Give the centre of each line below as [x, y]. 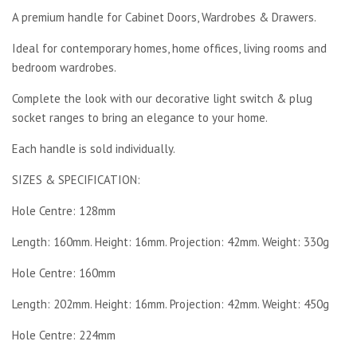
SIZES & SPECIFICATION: [76, 179]
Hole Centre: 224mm [64, 335]
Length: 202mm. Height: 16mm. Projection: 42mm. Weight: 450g [171, 304]
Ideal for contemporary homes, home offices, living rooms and [169, 48]
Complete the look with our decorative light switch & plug [162, 98]
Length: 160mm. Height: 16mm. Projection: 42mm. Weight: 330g [171, 241]
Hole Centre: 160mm [64, 273]
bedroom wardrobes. [64, 67]
